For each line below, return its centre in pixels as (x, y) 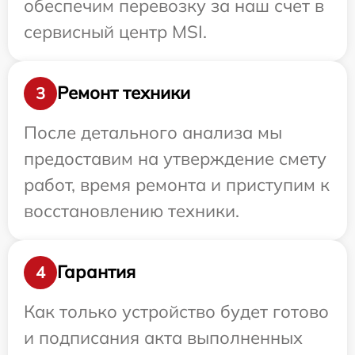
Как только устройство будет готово (176, 311)
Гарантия (96, 272)
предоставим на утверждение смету (175, 158)
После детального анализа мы (153, 132)
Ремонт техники (124, 93)
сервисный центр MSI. (115, 31)
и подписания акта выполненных (163, 337)
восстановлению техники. (132, 210)
